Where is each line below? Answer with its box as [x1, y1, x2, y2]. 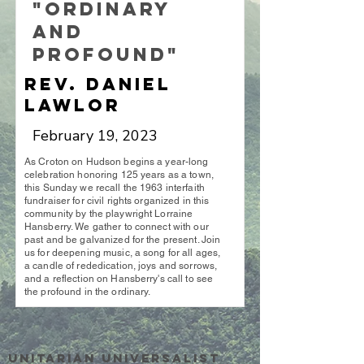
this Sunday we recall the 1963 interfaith [24, 182, 205, 193]
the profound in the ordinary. [24, 286, 151, 297]
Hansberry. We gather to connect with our [24, 221, 209, 232]
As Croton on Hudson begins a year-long [24, 156, 209, 167]
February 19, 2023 [32, 126, 158, 145]
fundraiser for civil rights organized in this [24, 195, 210, 206]
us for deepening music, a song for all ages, [24, 247, 221, 258]
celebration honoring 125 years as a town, [24, 169, 214, 180]
